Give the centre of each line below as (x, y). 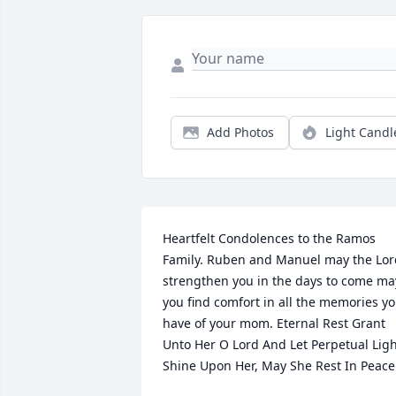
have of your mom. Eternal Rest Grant (274, 324)
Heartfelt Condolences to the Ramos (269, 239)
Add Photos (240, 133)
